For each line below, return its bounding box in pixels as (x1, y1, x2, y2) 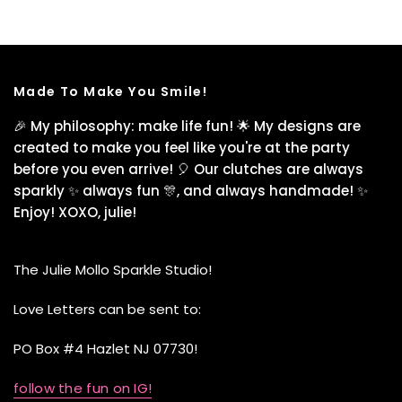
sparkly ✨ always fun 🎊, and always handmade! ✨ (13, 181, 369, 200)
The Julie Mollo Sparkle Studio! (13, 260, 213, 279)
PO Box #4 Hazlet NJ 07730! (13, 339, 198, 358)
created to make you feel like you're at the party (13, 138, 351, 157)
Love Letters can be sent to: (13, 300, 202, 319)
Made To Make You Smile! (13, 83, 208, 100)
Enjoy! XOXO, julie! (13, 203, 137, 222)
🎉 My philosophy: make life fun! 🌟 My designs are (13, 117, 362, 135)
